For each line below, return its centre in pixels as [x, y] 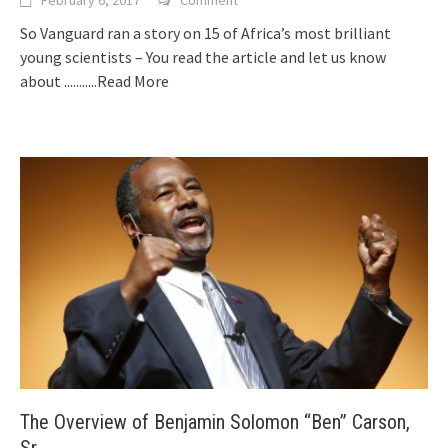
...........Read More [116, 81]
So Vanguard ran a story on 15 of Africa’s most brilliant [205, 33]
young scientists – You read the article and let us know [203, 57]
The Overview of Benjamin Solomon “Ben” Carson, [215, 421]
